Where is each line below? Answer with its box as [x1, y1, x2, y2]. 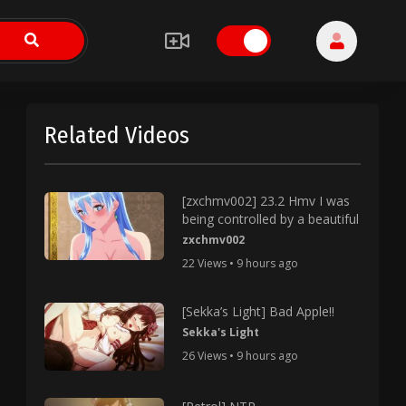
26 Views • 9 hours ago [181, 348, 298, 363]
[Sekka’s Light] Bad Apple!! [181, 303, 334, 320]
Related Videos [44, 121, 190, 150]
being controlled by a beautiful [181, 210, 359, 227]
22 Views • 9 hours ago [181, 256, 298, 271]
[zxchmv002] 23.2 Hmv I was [181, 192, 350, 209]
